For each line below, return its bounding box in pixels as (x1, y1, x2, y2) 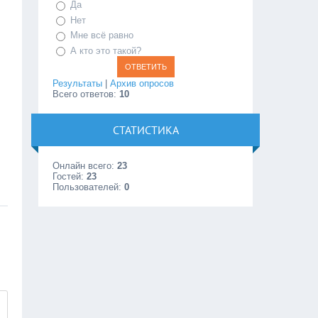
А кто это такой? (70, 45, 142, 56)
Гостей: (53, 171, 87, 182)
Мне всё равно (70, 30, 134, 41)
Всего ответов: (53, 89, 120, 100)
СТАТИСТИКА (112, 123, 179, 138)
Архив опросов (110, 78, 175, 89)
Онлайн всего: (53, 160, 118, 172)
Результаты (53, 78, 103, 89)
